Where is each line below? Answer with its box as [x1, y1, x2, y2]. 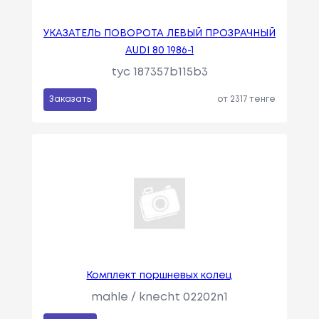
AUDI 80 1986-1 [125, 46, 194, 56]
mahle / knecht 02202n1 [90, 292, 228, 303]
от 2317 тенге [217, 95, 276, 104]
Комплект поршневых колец [86, 271, 233, 281]
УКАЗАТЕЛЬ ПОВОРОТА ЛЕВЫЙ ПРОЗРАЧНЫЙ [43, 29, 276, 38]
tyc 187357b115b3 [110, 67, 208, 78]
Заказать [48, 95, 91, 104]
